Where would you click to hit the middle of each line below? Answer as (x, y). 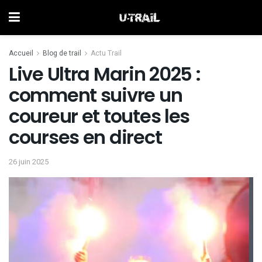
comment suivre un (96, 95)
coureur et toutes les (99, 116)
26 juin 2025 (29, 161)
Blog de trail (62, 53)
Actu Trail (106, 53)
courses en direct (85, 137)
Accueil (21, 53)
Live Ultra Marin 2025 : (105, 74)
